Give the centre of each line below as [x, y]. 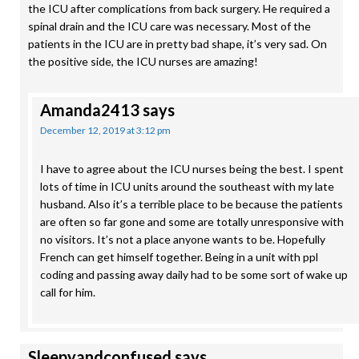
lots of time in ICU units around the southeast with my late [187, 186]
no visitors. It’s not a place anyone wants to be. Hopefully [183, 239]
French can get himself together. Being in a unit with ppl [179, 257]
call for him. [68, 292]
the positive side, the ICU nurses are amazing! [143, 61]
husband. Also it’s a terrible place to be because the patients [192, 204]
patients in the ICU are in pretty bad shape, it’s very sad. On [177, 44]
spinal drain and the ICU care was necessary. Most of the [169, 26]
